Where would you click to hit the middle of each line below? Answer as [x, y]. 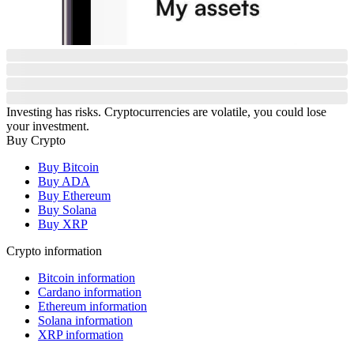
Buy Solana [67, 210]
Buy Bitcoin [68, 168]
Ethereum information [92, 307]
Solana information [85, 321]
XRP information [81, 335]
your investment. [48, 126]
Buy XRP [63, 224]
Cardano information [90, 292]
